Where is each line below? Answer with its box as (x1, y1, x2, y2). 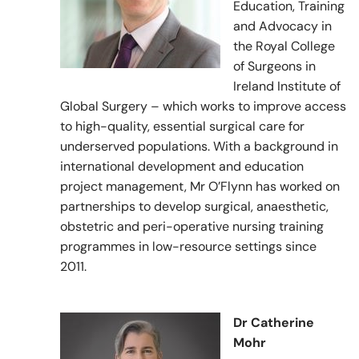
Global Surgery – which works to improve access (60, 98, 346, 115)
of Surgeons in (233, 58, 316, 75)
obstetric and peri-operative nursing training (60, 218, 324, 236)
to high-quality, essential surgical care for (60, 118, 305, 135)
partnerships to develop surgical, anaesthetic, (60, 198, 329, 216)
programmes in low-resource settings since (60, 238, 317, 256)
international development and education (60, 158, 304, 175)
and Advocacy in (233, 18, 332, 35)
